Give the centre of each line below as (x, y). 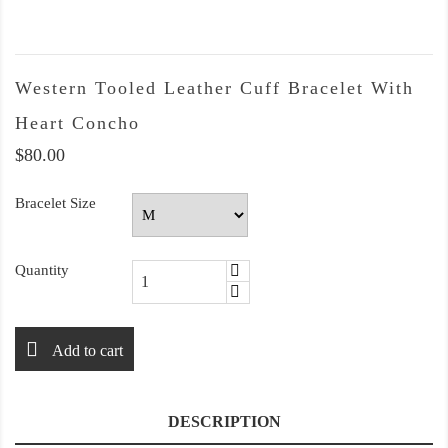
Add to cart (87, 350)
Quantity (42, 270)
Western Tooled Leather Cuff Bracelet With (214, 88)
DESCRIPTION (224, 422)
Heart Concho (77, 123)
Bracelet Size (55, 203)
